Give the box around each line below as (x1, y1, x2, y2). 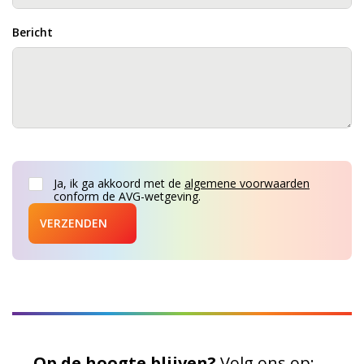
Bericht (12, 24, 53, 40)
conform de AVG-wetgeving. (54, 188, 201, 204)
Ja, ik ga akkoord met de (54, 175, 184, 191)
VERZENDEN (40, 214, 107, 231)
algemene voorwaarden (184, 175, 310, 191)
